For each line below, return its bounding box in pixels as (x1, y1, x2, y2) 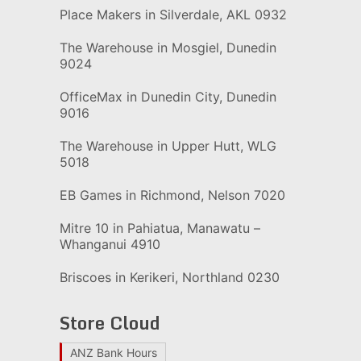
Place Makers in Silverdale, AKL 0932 (59, 6, 287, 23)
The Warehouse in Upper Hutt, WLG (59, 138, 276, 155)
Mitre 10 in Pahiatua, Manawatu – (59, 220, 260, 237)
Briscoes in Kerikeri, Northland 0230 (59, 269, 280, 286)
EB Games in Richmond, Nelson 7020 (59, 187, 285, 204)
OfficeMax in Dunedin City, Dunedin (59, 89, 276, 106)
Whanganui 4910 (59, 236, 160, 253)
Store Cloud (59, 309, 160, 338)
